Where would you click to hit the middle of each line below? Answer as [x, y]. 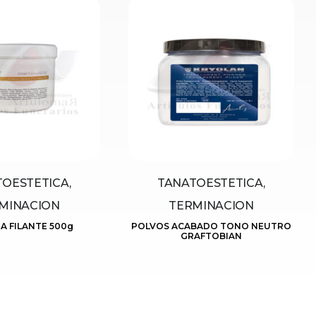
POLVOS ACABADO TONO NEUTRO [211, 226]
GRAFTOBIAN [211, 236]
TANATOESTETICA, [211, 183]
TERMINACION [211, 206]
